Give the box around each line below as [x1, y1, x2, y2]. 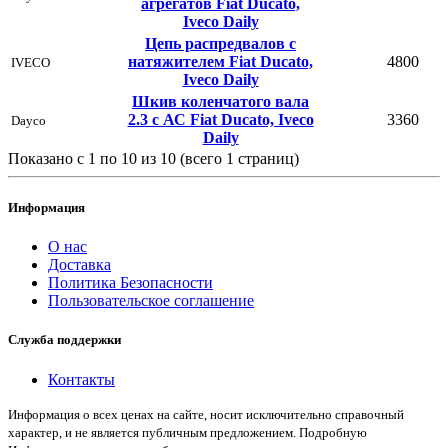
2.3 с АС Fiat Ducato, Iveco [127, 110, 314, 128]
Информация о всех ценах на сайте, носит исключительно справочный [8, 406, 404, 422]
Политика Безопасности [48, 274, 213, 292]
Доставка [48, 256, 111, 274]
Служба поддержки [8, 332, 121, 348]
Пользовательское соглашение [48, 292, 254, 310]
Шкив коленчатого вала [132, 92, 309, 110]
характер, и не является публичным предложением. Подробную [8, 424, 367, 440]
